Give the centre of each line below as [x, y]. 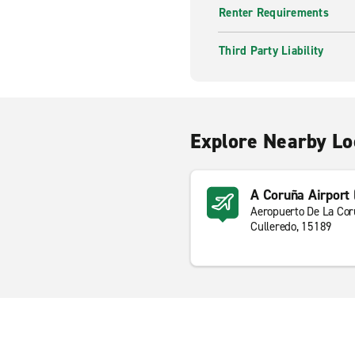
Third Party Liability [271, 51]
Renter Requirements [274, 13]
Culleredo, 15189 [291, 227]
